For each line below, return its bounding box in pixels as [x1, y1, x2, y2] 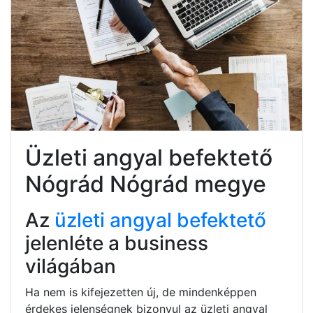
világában [25, 254, 116, 278]
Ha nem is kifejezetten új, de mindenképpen [25, 284, 256, 299]
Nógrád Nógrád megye [25, 170, 266, 198]
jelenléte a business [25, 231, 208, 255]
